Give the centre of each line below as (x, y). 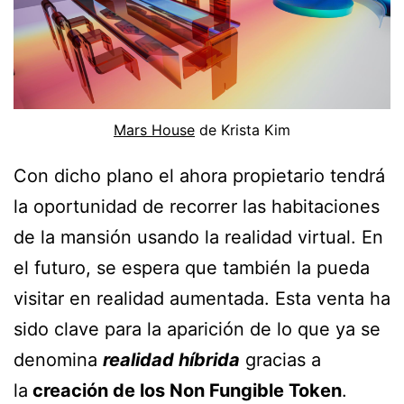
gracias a (280, 360)
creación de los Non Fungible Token (185, 391)
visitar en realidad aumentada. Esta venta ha (202, 299)
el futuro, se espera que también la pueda (192, 268)
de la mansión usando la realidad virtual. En (198, 238)
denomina (58, 360)
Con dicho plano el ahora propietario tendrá (199, 176)
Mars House (154, 130)
